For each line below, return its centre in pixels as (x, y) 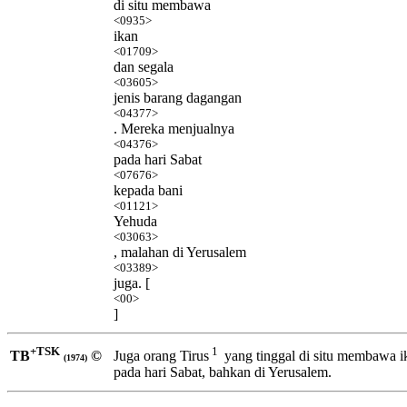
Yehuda (135, 221)
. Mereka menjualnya (174, 128)
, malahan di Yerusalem (180, 252)
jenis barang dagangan (178, 97)
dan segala (144, 66)
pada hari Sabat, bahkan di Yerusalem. (223, 372)
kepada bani (148, 190)
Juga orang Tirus (161, 356)
